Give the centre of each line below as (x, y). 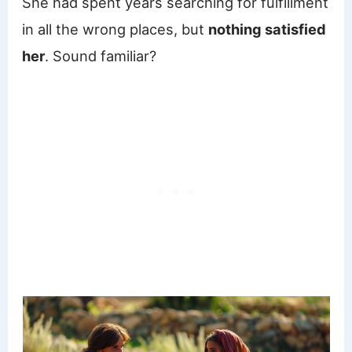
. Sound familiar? (101, 56)
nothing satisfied (268, 29)
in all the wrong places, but (115, 29)
